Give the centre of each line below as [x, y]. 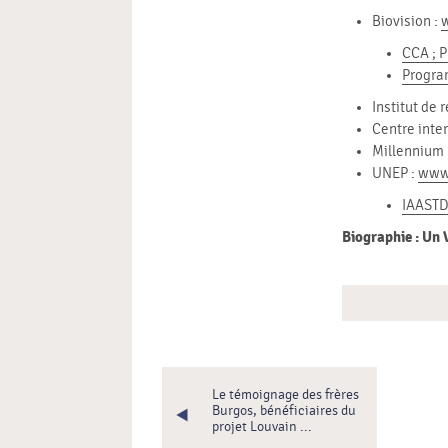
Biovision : [407, 22]
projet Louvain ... [262, 427]
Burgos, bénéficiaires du [284, 411]
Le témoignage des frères [285, 395]
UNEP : [395, 174]
